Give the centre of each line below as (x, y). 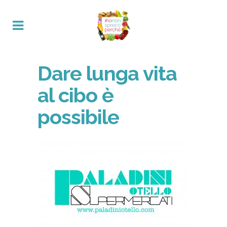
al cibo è (75, 95)
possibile (78, 117)
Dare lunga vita (107, 73)
